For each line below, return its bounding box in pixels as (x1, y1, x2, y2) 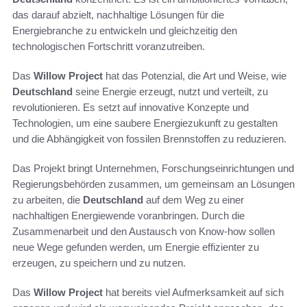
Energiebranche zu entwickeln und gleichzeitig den (12, 25, 237, 37)
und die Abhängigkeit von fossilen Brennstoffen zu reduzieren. (12, 133, 286, 145)
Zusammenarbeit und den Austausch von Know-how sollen (12, 225, 275, 238)
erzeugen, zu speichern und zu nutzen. (12, 257, 186, 269)
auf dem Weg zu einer (143, 194, 244, 206)
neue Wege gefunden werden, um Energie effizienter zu (12, 241, 259, 254)
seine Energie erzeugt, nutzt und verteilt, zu (73, 86, 268, 98)
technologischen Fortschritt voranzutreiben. (12, 40, 205, 53)
